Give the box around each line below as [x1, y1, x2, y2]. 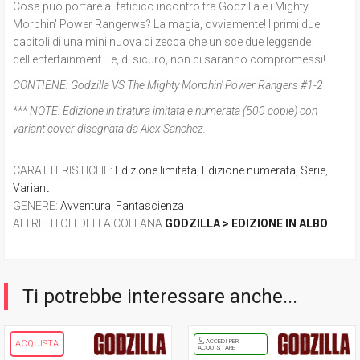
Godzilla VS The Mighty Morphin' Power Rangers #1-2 [70, 78, 323, 92]
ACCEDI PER [204, 337, 239, 345]
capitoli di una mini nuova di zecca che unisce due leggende [13, 35, 311, 48]
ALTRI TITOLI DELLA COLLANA [13, 216, 165, 230]
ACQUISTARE [198, 343, 235, 351]
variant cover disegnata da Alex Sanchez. [13, 121, 206, 135]
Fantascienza [116, 198, 184, 212]
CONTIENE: [13, 78, 68, 92]
